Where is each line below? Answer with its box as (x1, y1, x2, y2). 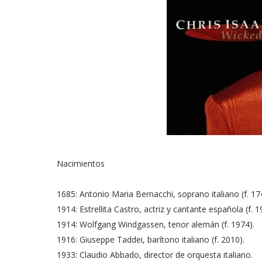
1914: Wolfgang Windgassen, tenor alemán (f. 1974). (57, 219, 254, 230)
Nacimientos (57, 158, 105, 170)
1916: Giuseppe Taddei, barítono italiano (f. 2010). (57, 234, 244, 246)
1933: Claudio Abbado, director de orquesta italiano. (57, 249, 253, 261)
